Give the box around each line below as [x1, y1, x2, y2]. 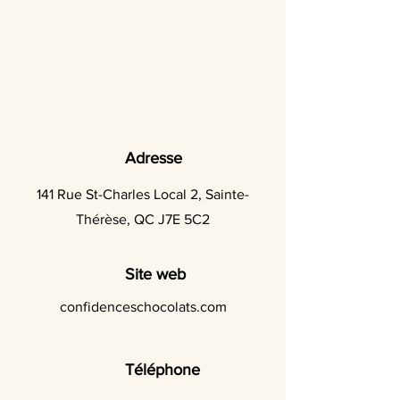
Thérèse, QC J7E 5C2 [76, 212, 210, 227]
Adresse [125, 149, 182, 167]
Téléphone [125, 361, 200, 379]
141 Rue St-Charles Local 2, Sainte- [37, 187, 249, 202]
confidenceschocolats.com [59, 299, 227, 314]
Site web [125, 265, 186, 283]
